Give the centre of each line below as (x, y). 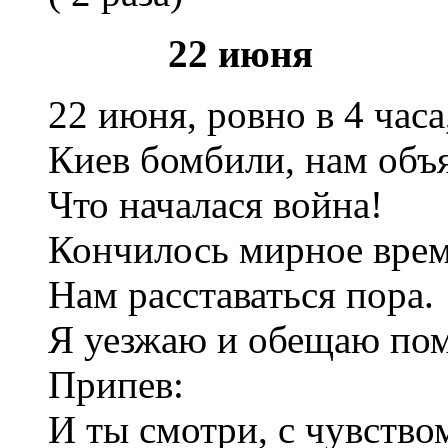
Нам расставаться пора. (241, 294)
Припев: (116, 384)
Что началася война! (215, 204)
